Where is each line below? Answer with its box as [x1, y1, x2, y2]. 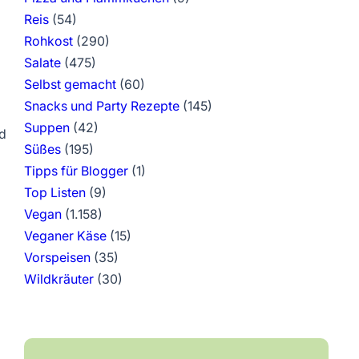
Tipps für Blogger [23, 163, 128, 179]
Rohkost [23, 33, 73, 49]
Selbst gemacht [23, 76, 116, 92]
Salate [23, 54, 61, 71]
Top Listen [23, 184, 86, 200]
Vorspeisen [23, 249, 91, 265]
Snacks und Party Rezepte [23, 98, 179, 114]
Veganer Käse [23, 228, 107, 244]
